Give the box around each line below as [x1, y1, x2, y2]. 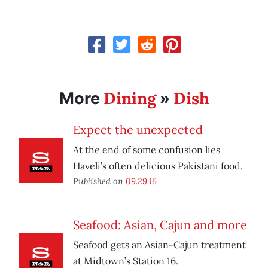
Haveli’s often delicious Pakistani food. [73, 160, 243, 172]
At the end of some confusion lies [73, 144, 220, 156]
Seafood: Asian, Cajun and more [73, 217, 247, 233]
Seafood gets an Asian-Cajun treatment [73, 239, 246, 251]
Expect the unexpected [73, 122, 203, 138]
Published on [73, 175, 126, 187]
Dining [103, 88, 156, 109]
